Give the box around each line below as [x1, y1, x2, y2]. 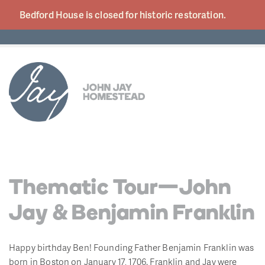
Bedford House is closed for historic [19, 8, 175, 21]
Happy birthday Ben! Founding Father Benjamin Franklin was [9, 240, 254, 254]
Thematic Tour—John [9, 177, 231, 199]
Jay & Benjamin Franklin [9, 203, 255, 225]
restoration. [174, 8, 228, 21]
